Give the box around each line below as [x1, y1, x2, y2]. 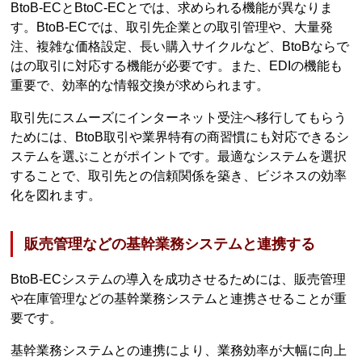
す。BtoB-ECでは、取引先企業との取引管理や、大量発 [11, 19, 334, 34]
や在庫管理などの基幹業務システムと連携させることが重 [11, 292, 347, 306]
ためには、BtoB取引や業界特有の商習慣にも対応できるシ [11, 129, 350, 144]
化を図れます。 [11, 187, 102, 202]
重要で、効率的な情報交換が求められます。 [11, 78, 270, 92]
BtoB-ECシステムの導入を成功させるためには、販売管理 [11, 272, 347, 287]
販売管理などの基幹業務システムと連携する [24, 236, 316, 253]
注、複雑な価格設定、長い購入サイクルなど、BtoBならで [11, 39, 350, 53]
